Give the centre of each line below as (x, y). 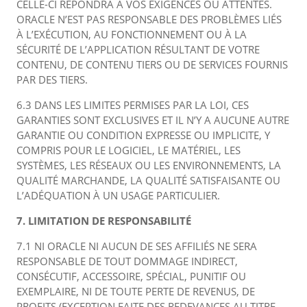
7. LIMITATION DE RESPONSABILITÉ (104, 221)
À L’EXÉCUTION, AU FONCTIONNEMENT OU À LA (132, 34)
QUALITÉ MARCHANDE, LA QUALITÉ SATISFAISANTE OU (148, 180)
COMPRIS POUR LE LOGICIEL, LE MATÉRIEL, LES (128, 150)
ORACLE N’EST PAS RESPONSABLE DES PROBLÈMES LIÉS (149, 19)
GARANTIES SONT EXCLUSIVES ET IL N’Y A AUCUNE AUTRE (153, 120)
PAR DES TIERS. (52, 79)
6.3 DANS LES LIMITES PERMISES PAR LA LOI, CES (133, 105)
